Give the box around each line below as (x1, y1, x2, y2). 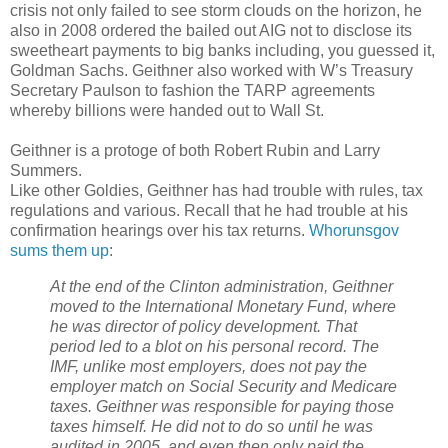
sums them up (10, 241, 109, 259)
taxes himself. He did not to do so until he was (50, 417, 373, 435)
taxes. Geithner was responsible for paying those (50, 397, 394, 415)
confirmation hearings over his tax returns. (10, 221, 309, 239)
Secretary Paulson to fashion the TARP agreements (10, 81, 375, 99)
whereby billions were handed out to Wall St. (10, 101, 324, 119)
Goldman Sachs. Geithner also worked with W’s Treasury (10, 61, 413, 79)
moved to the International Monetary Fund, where (50, 297, 396, 315)
